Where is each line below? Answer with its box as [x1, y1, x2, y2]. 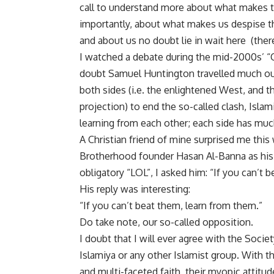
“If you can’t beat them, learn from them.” [80, 199, 262, 212]
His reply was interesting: [80, 183, 190, 196]
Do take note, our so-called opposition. [80, 216, 253, 229]
